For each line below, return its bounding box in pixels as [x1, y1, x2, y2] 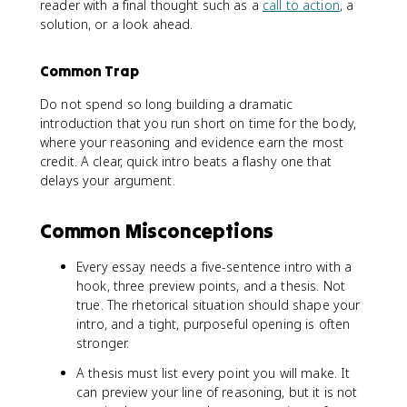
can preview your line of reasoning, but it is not [76, 383, 358, 401]
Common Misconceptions [40, 218, 274, 243]
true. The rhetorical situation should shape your [76, 296, 361, 313]
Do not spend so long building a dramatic [40, 95, 293, 113]
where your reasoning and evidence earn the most [40, 134, 344, 151]
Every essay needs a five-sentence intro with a [76, 258, 352, 275]
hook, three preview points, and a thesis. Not [76, 277, 345, 294]
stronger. [76, 334, 130, 352]
